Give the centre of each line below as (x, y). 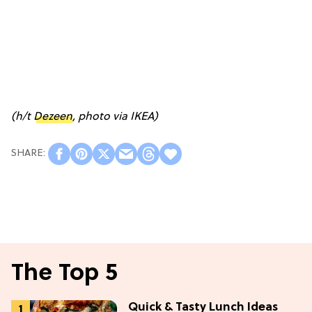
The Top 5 (64, 274)
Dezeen (53, 117)
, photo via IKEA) (115, 117)
